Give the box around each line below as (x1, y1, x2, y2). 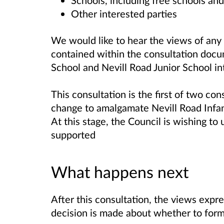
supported (51, 128, 98, 140)
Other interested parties (71, 7, 177, 20)
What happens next (51, 161, 188, 181)
